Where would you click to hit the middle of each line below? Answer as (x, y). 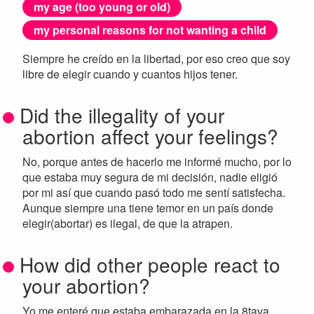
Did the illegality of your (122, 115)
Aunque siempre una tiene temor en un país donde (148, 208)
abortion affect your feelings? (150, 136)
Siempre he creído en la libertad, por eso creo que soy (156, 59)
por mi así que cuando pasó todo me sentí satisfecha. (154, 193)
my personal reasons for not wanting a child (150, 30)
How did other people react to (150, 265)
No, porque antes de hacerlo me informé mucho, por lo (157, 162)
